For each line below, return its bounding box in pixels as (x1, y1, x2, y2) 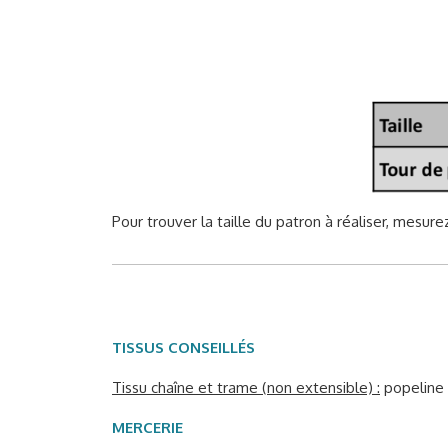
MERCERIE (112, 418, 183, 438)
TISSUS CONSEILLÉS (112, 338, 255, 358)
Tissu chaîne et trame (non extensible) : (112, 378, 380, 398)
